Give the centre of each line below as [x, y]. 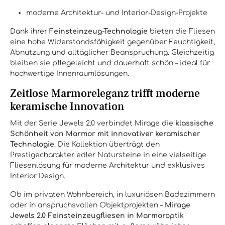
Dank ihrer [30, 31]
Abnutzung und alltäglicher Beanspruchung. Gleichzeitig [112, 52]
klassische [194, 123]
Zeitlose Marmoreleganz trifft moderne [105, 93]
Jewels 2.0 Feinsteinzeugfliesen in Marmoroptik [97, 216]
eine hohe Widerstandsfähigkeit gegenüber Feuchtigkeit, [113, 42]
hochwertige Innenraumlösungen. [70, 74]
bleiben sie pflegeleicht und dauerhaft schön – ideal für [110, 63]
